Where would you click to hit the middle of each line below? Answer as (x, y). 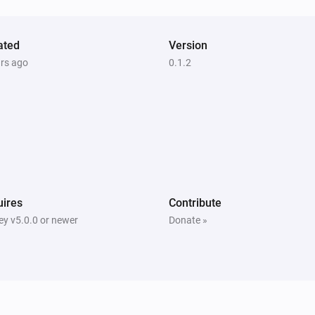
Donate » (188, 220)
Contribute (195, 202)
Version (188, 45)
